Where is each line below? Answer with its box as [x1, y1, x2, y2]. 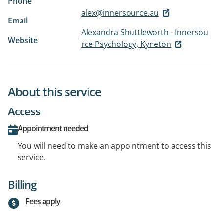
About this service [8, 84, 101, 100]
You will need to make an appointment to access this [18, 140, 211, 152]
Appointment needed [18, 123, 88, 134]
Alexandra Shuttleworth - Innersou [81, 26, 208, 38]
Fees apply [25, 196, 60, 207]
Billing [8, 177, 36, 192]
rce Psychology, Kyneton [81, 38, 171, 49]
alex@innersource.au [81, 7, 159, 18]
